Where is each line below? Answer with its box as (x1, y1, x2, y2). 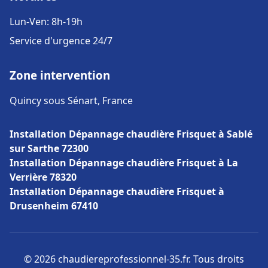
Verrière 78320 (10, 170, 77, 184)
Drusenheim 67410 (10, 199, 98, 212)
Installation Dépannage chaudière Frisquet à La (10, 156, 238, 169)
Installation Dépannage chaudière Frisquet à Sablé (10, 127, 252, 141)
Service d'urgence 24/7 (10, 34, 112, 47)
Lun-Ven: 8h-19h (10, 15, 83, 28)
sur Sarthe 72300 (10, 142, 89, 155)
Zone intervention (10, 68, 110, 83)
